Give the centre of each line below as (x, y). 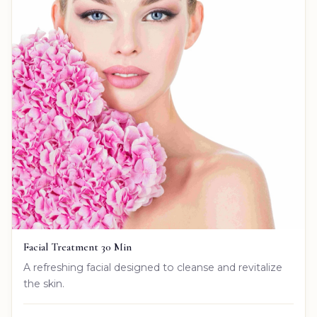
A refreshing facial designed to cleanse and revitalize (153, 268)
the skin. (44, 284)
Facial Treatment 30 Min (77, 247)
